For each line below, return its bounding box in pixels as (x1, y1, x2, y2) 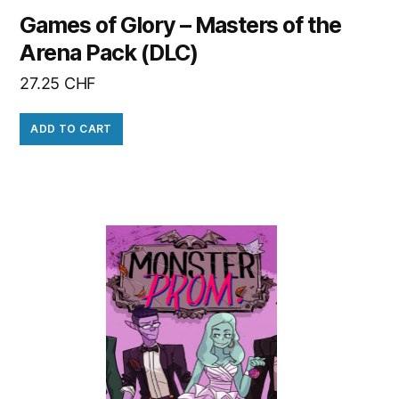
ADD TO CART (30, 122, 112, 136)
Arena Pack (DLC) (20, 38, 198, 66)
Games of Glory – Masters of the (20, 11, 342, 38)
